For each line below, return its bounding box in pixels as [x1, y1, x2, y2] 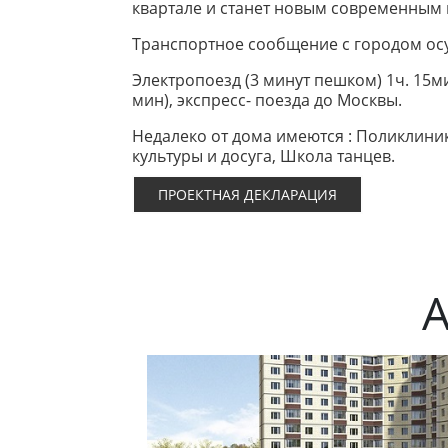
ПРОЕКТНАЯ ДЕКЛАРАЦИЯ [158, 185, 337, 205]
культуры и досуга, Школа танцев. [132, 145, 395, 168]
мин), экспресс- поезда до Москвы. [132, 89, 402, 112]
